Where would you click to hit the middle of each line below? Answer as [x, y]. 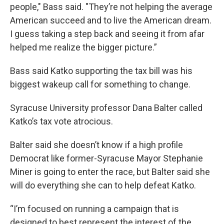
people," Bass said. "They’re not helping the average [111, 7]
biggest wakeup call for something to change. [100, 84]
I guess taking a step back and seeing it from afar [107, 34]
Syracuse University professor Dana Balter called [106, 108]
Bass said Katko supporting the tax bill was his [101, 71]
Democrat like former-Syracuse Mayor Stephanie [106, 158]
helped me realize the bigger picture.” [83, 47]
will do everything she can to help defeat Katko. [103, 185]
